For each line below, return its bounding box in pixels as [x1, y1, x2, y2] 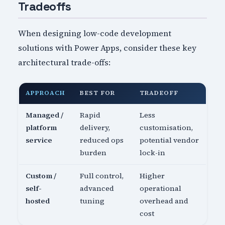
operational [140, 183, 182, 193]
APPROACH [26, 88, 65, 97]
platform [26, 122, 57, 133]
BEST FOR [80, 88, 115, 97]
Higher [140, 170, 165, 181]
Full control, [80, 170, 124, 181]
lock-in [140, 147, 166, 158]
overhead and [140, 195, 189, 206]
